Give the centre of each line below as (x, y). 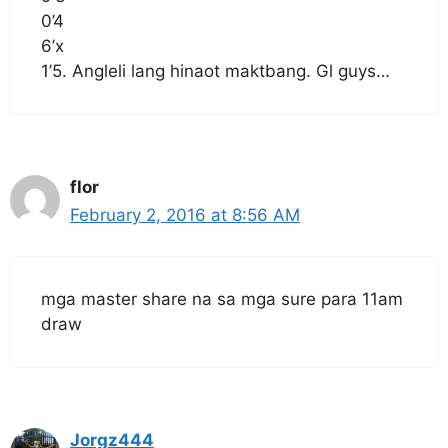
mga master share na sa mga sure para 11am (222, 298)
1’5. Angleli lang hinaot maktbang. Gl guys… (215, 71)
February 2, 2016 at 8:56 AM (185, 215)
